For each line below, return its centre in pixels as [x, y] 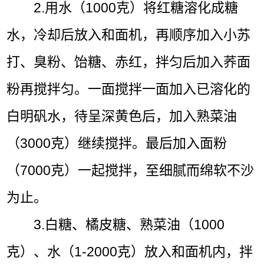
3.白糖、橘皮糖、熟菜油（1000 [129, 224]
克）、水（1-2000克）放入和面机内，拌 [130, 251]
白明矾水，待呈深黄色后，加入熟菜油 [122, 116]
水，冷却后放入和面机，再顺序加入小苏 [129, 34]
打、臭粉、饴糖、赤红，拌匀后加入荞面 [129, 62]
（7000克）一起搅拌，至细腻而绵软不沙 [131, 170]
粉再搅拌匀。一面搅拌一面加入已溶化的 [129, 89]
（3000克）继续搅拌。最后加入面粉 [117, 143]
